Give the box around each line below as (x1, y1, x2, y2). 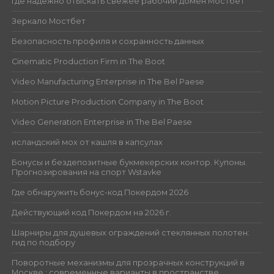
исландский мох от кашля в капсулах (11, 137, 163, 147)
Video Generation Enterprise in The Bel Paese (11, 117, 192, 127)
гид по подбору (11, 237, 75, 247)
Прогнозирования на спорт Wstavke (11, 167, 161, 177)
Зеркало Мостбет (11, 16, 86, 26)
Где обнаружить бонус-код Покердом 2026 (11, 187, 188, 197)
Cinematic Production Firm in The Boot (11, 56, 165, 66)
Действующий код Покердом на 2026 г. (11, 207, 171, 217)
